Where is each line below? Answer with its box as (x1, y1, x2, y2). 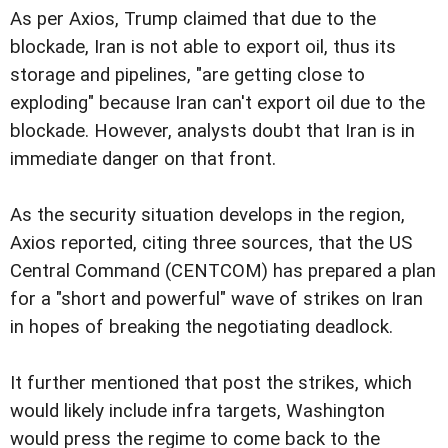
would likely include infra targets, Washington (10, 400, 385, 423)
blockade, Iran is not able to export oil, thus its (10, 36, 396, 59)
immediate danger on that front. (10, 148, 276, 171)
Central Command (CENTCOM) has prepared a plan (10, 260, 436, 283)
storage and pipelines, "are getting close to (10, 64, 365, 87)
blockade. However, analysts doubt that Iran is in (10, 120, 415, 143)
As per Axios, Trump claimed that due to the (10, 8, 376, 31)
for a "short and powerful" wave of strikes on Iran (10, 288, 423, 311)
